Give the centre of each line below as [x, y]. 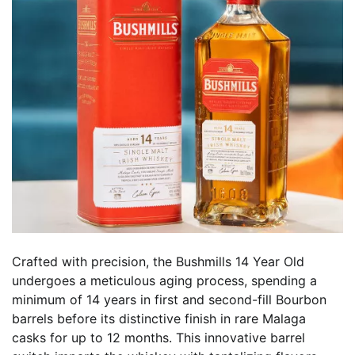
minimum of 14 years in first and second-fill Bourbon [169, 300]
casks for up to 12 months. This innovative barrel [158, 338]
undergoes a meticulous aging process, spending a [164, 281]
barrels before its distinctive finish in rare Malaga [159, 319]
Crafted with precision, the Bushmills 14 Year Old [158, 262]
